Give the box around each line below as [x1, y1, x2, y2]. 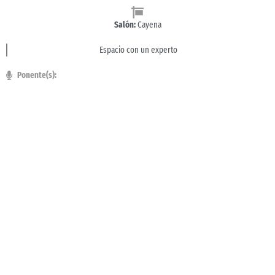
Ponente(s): [17, 70, 56, 80]
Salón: [114, 20, 136, 30]
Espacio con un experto [99, 45, 177, 55]
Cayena [135, 20, 161, 30]
